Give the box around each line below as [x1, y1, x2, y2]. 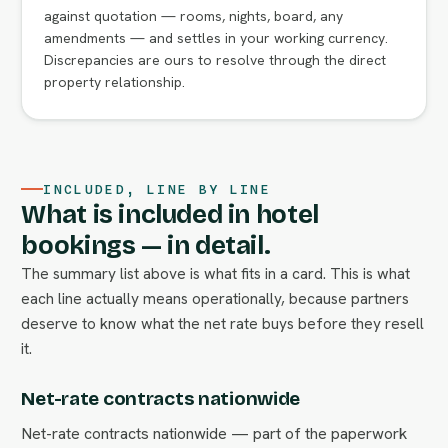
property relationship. [44, 72, 186, 91]
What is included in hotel [21, 198, 319, 230]
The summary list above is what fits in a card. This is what [21, 262, 411, 284]
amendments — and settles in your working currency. [44, 28, 389, 47]
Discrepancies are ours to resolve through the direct [44, 50, 387, 69]
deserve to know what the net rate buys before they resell [21, 312, 425, 334]
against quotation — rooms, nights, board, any [44, 6, 344, 25]
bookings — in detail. [21, 229, 271, 261]
